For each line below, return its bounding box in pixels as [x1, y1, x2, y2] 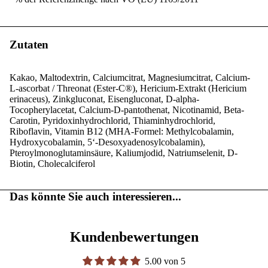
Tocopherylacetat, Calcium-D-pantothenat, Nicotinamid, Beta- [10, 104, 244, 115]
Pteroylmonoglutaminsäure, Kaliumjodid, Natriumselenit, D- [10, 147, 237, 158]
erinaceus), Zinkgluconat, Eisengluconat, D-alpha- [10, 93, 199, 104]
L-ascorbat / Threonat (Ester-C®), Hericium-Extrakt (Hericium [10, 83, 246, 93]
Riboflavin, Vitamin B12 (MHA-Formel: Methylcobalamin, [10, 126, 234, 136]
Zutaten [10, 38, 48, 51]
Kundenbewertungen [69, 229, 199, 245]
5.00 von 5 [145, 255, 185, 266]
